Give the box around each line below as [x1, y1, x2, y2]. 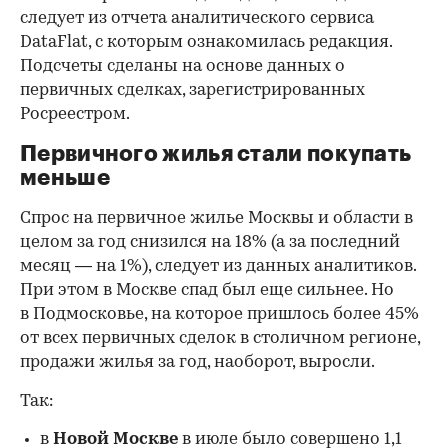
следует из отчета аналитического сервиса [20, 10, 374, 28]
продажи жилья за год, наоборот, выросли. [20, 354, 375, 372]
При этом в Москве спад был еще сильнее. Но [20, 282, 394, 300]
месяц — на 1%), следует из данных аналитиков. [20, 258, 416, 276]
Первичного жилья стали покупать [20, 143, 412, 166]
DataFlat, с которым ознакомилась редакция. [20, 34, 392, 52]
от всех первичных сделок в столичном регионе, [20, 330, 420, 348]
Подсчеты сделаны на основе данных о [20, 58, 345, 76]
